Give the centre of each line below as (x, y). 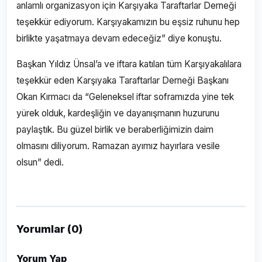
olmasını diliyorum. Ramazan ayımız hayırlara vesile (118, 146)
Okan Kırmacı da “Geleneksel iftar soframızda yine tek (125, 97)
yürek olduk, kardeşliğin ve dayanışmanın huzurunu (118, 113)
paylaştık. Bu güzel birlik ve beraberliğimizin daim (115, 130)
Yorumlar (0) (49, 229)
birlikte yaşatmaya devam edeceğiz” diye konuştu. (119, 38)
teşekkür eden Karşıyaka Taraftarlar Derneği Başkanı (123, 80)
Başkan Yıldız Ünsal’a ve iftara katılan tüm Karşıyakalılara (129, 64)
